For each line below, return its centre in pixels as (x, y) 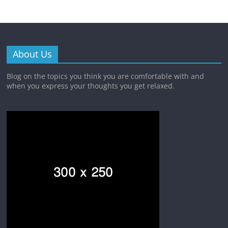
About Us (33, 54)
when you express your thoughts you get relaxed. (91, 86)
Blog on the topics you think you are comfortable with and (106, 76)
